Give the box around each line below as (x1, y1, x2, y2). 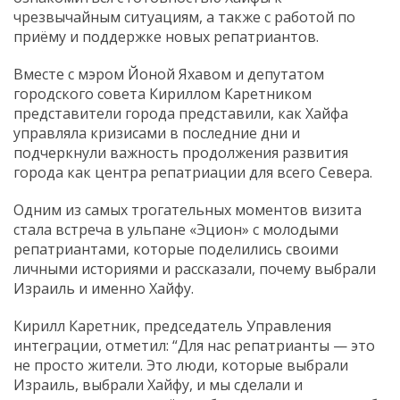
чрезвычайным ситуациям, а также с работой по (13, 6, 355, 27)
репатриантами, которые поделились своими (13, 238, 338, 259)
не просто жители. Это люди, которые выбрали (13, 354, 348, 375)
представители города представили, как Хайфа (13, 103, 348, 123)
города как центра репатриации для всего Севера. (13, 162, 372, 182)
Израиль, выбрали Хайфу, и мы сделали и (13, 374, 303, 395)
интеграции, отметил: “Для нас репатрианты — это (13, 335, 375, 355)
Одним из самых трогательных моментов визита (13, 199, 362, 220)
